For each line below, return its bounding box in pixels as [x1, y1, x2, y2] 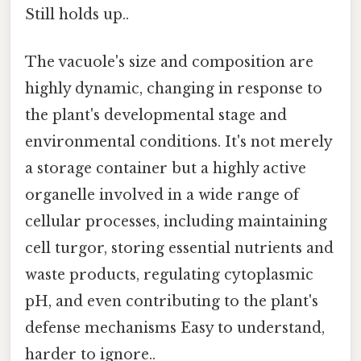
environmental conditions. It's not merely [25, 133, 332, 151]
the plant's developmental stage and [25, 106, 287, 125]
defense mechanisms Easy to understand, [25, 319, 325, 338]
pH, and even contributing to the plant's [25, 293, 318, 311]
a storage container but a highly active [25, 160, 306, 178]
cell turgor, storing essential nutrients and [25, 239, 334, 258]
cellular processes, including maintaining [25, 213, 327, 231]
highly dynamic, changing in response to [25, 80, 322, 98]
